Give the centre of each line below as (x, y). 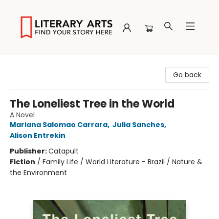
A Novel (22, 115)
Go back (187, 75)
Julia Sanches (138, 125)
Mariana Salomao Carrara (59, 125)
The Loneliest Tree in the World (92, 104)
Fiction (22, 162)
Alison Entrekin (38, 135)
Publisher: (29, 151)
